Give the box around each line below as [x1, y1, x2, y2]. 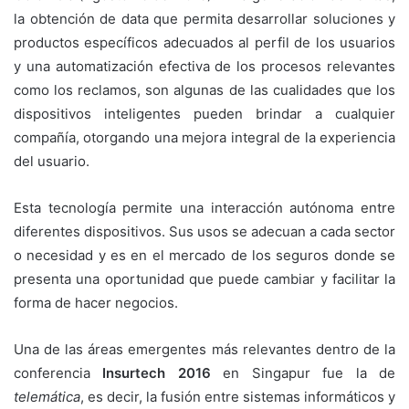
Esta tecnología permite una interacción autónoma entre [14, 198, 395, 216]
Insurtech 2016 [102, 363, 211, 382]
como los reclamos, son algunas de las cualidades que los [14, 80, 395, 99]
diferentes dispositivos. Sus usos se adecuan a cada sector [14, 222, 395, 240]
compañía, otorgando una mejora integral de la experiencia [14, 128, 395, 146]
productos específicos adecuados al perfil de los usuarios [14, 33, 395, 51]
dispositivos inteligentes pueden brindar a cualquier [14, 104, 395, 122]
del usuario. [14, 152, 89, 170]
